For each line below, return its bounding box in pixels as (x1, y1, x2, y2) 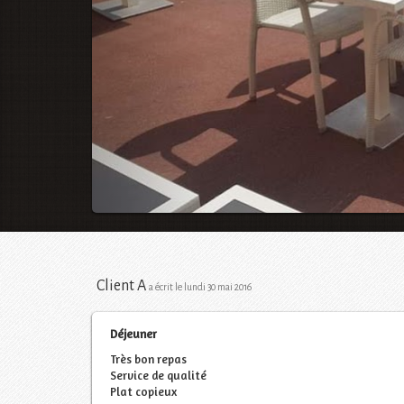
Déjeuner (110, 326, 157, 341)
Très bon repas (110, 351, 187, 366)
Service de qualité (110, 367, 207, 382)
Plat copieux (110, 383, 177, 399)
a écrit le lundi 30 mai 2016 (149, 281, 252, 292)
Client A (96, 277, 146, 294)
